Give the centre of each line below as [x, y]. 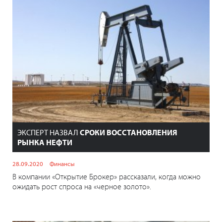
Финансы [62, 164]
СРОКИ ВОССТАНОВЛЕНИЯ [129, 133]
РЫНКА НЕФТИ [45, 142]
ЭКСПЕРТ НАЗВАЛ [49, 133]
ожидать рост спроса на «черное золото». [82, 187]
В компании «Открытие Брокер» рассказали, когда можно [107, 177]
